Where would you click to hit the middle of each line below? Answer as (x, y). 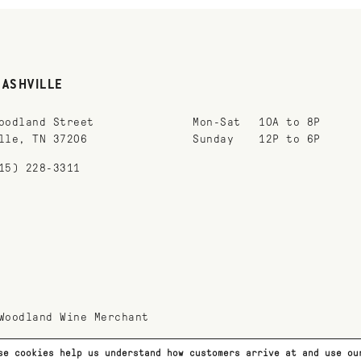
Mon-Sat (217, 122)
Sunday (213, 139)
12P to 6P (290, 139)
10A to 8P (290, 122)
